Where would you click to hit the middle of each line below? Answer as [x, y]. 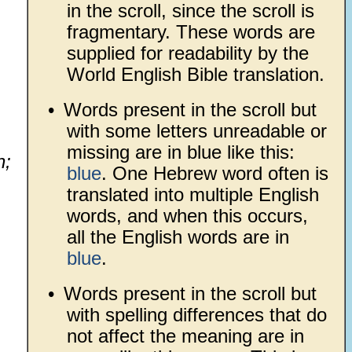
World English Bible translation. [195, 74]
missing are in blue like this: [180, 152]
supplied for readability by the [187, 53]
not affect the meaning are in [185, 336]
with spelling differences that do [196, 315]
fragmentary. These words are [191, 32]
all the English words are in [178, 237]
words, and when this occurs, [187, 216]
